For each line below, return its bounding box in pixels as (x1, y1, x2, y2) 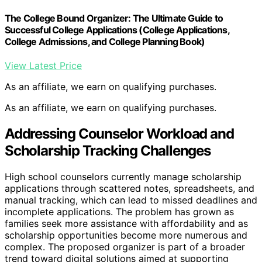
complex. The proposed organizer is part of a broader (5, 240, 245, 253)
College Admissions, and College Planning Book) (5, 35, 205, 47)
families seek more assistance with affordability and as (5, 217, 248, 229)
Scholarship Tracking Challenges (5, 142, 211, 159)
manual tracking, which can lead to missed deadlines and (5, 194, 257, 206)
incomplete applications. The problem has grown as (5, 205, 234, 218)
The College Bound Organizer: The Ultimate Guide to (5, 12, 223, 24)
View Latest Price (5, 60, 82, 72)
